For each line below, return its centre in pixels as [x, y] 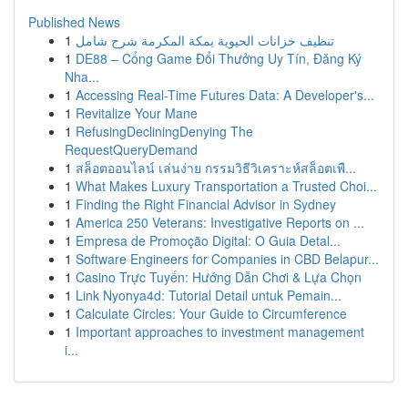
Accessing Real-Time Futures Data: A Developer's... [225, 95]
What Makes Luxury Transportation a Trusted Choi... [226, 186]
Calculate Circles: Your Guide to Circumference [211, 313]
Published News [74, 22]
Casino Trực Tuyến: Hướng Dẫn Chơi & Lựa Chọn [219, 277]
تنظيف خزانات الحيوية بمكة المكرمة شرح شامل [205, 40]
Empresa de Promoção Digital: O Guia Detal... [208, 240]
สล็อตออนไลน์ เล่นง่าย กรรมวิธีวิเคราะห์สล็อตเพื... [216, 168]
